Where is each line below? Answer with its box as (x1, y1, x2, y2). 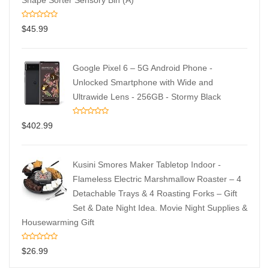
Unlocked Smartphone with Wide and (73, 77, 213, 87)
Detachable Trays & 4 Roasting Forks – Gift (73, 189, 237, 198)
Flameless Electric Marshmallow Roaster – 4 (73, 174, 241, 184)
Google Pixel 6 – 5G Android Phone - (73, 63, 213, 73)
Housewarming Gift (22, 217, 94, 227)
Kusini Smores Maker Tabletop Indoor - (73, 160, 221, 169)
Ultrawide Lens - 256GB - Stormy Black (73, 92, 221, 101)
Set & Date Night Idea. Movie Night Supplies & (73, 203, 247, 213)
